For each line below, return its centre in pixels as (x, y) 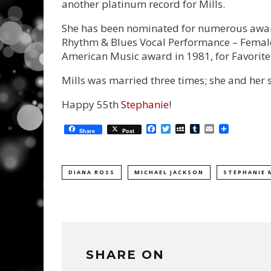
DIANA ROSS (92, 172)
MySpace (205, 129)
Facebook (178, 129)
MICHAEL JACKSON (169, 172)
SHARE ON (125, 254)
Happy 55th (91, 104)
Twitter (187, 129)
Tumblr (217, 129)
